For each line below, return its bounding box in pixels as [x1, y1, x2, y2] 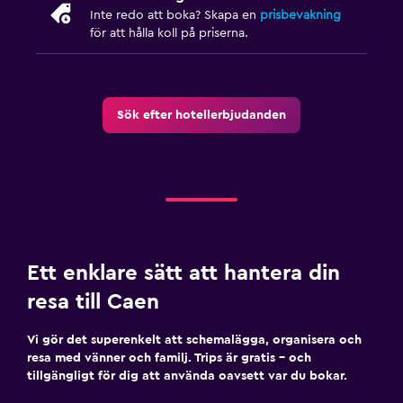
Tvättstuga [9, 55, 83, 69]
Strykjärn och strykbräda [9, 84, 170, 98]
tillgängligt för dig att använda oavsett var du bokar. [27, 369, 347, 382]
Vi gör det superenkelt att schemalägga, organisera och [27, 333, 362, 346]
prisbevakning [260, 8, 341, 22]
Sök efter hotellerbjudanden [117, 108, 286, 121]
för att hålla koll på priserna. [90, 26, 248, 40]
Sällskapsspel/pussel [9, 4, 144, 19]
